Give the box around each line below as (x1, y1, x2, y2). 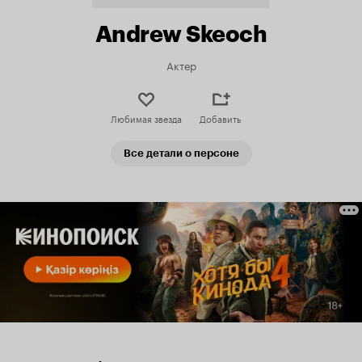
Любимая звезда (110, 111, 182, 125)
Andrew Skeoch (95, 20, 267, 48)
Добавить (200, 111, 241, 125)
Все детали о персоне (123, 147, 239, 159)
